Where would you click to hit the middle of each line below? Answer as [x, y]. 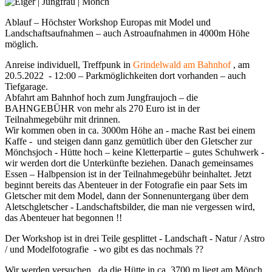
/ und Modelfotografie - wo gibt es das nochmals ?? [104, 249]
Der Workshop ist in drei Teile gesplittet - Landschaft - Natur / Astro [135, 238]
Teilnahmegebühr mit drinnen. [63, 119]
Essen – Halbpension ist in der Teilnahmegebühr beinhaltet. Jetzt [128, 174]
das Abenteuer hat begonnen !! [63, 217]
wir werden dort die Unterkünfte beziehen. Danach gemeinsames [129, 163]
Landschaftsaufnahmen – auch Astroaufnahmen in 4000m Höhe [127, 33]
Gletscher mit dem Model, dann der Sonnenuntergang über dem [127, 195]
